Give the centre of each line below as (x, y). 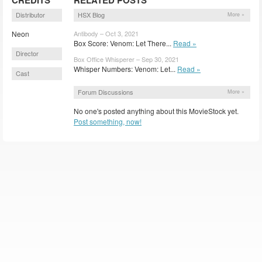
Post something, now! (108, 121)
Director (27, 53)
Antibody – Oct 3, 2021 (106, 33)
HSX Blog (91, 14)
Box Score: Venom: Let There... (123, 43)
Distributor (30, 14)
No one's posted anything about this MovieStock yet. (156, 111)
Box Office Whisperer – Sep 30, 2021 (126, 59)
